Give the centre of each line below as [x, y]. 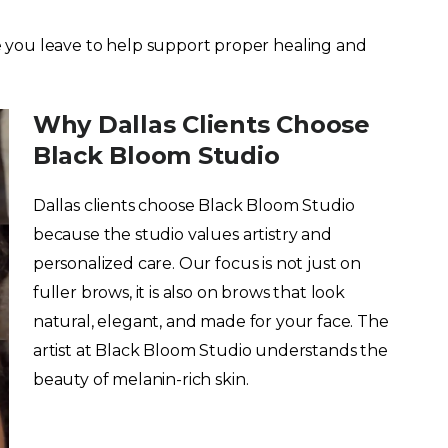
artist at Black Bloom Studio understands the [210, 350]
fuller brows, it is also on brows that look [188, 292]
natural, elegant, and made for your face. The [210, 321]
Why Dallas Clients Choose [201, 124]
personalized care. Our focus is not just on [196, 263]
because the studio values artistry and [182, 234]
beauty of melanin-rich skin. [140, 379]
